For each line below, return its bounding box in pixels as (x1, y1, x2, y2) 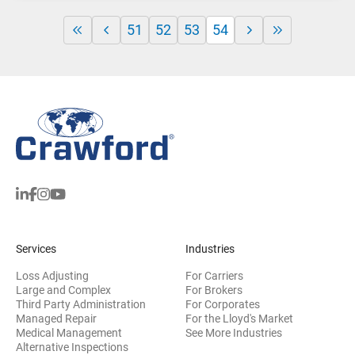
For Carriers (185, 269, 243, 283)
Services (16, 242, 56, 256)
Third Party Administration (16, 298, 146, 311)
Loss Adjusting (16, 269, 89, 283)
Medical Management (16, 326, 122, 340)
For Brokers (185, 284, 242, 297)
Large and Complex (16, 284, 111, 297)
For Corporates (185, 298, 260, 311)
